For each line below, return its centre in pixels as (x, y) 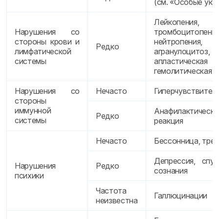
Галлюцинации (181, 196)
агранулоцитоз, (182, 51)
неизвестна (117, 200)
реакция (169, 121)
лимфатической (43, 51)
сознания (171, 171)
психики (29, 175)
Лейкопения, (177, 22)
